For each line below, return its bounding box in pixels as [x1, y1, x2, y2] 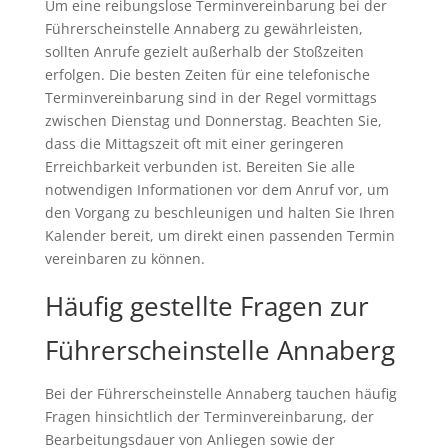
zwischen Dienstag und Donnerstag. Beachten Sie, [44, 111, 382, 131]
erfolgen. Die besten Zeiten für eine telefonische [44, 65, 370, 85]
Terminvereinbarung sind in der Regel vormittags [44, 88, 377, 108]
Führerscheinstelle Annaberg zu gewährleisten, [44, 19, 363, 39]
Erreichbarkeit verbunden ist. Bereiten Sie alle [44, 157, 355, 177]
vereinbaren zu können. [44, 249, 205, 269]
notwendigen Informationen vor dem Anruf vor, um [44, 180, 389, 200]
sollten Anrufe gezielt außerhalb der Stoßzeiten [44, 42, 364, 62]
